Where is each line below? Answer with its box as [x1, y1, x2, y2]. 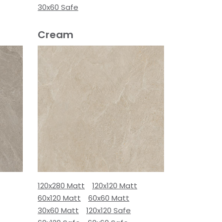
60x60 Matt [88, 193, 129, 203]
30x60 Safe [38, 2, 78, 12]
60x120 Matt [38, 193, 81, 203]
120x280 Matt [38, 180, 85, 191]
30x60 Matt [38, 205, 79, 216]
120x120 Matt [92, 180, 137, 191]
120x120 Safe [86, 205, 131, 216]
